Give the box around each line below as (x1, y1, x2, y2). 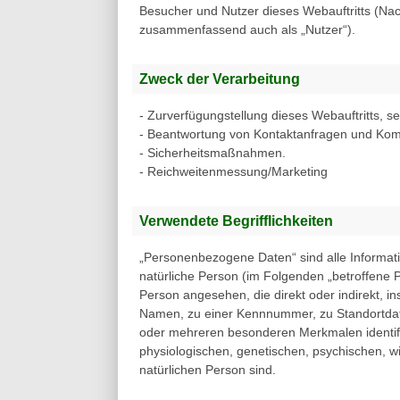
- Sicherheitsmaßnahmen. (139, 146, 286, 161)
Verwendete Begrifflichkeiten (139, 212, 333, 229)
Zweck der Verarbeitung (139, 71, 300, 87)
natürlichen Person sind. (139, 362, 276, 378)
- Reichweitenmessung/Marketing (139, 164, 328, 179)
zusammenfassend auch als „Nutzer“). (139, 22, 355, 37)
